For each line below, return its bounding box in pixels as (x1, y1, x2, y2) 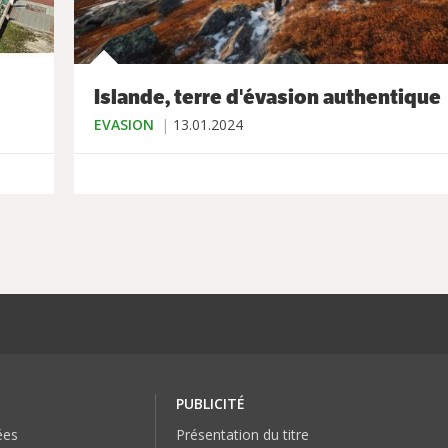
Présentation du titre (176, 425, 310, 445)
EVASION (94, 115, 154, 135)
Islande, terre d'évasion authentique (94, 84, 441, 111)
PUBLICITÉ (176, 394, 246, 414)
